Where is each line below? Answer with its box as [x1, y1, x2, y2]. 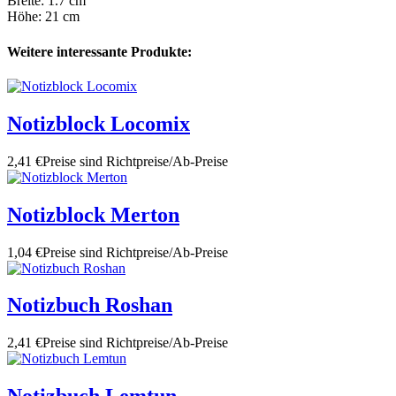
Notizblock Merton [7, 202, 179, 226]
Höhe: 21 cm [7, 9, 80, 25]
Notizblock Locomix [7, 111, 190, 135]
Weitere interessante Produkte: [7, 43, 192, 59]
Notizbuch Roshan [7, 293, 172, 317]
